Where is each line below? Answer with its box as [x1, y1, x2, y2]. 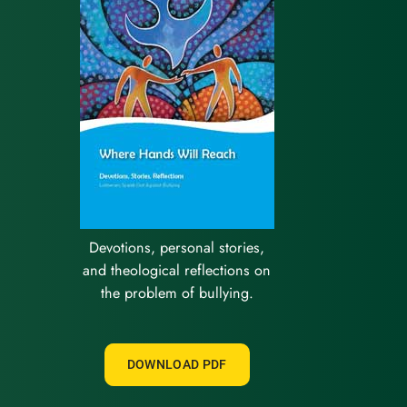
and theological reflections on [83, 260, 272, 282]
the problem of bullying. [100, 283, 253, 304]
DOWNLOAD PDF [126, 357, 227, 373]
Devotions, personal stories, [89, 237, 265, 259]
